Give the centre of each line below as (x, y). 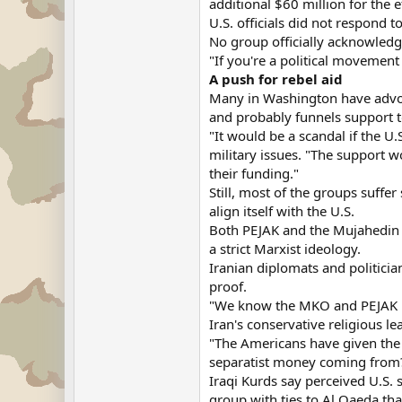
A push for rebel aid (276, 79)
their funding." (254, 173)
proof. (228, 286)
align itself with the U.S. (282, 211)
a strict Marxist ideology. (285, 249)
